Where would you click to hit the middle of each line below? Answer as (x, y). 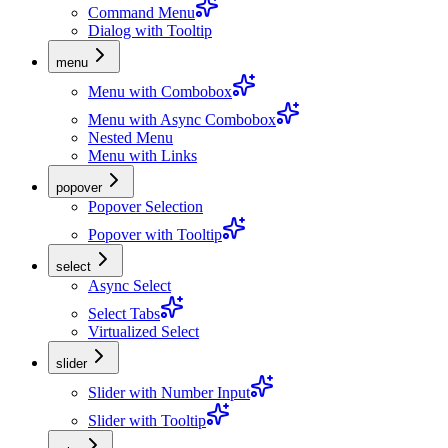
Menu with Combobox (160, 92)
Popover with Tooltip (155, 235)
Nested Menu (130, 138)
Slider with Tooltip (147, 421)
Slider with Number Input (169, 393)
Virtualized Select (143, 332)
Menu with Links (142, 156)
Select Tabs (124, 314)
